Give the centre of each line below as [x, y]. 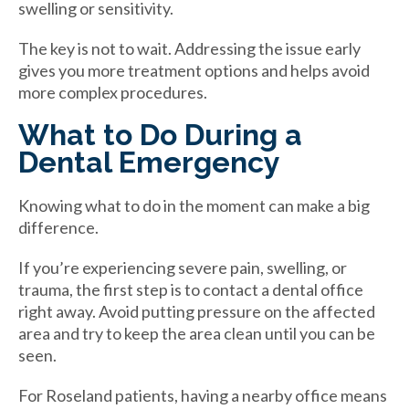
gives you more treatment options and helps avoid [194, 70]
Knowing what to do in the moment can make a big [194, 205]
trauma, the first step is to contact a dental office [191, 289]
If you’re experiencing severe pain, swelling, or [183, 267]
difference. [58, 227]
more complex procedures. [113, 92]
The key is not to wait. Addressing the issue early [189, 48]
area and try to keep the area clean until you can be [197, 333]
